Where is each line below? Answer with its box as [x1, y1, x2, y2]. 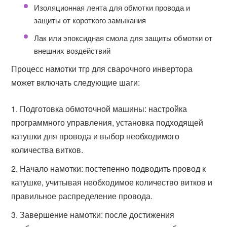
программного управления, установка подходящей [11, 117, 204, 128]
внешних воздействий [34, 45, 111, 56]
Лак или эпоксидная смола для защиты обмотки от [34, 32, 213, 43]
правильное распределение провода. [11, 190, 153, 202]
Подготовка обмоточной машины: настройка [20, 103, 187, 115]
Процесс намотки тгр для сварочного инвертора [11, 63, 193, 74]
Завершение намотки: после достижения [20, 209, 175, 220]
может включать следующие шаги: [11, 77, 140, 88]
